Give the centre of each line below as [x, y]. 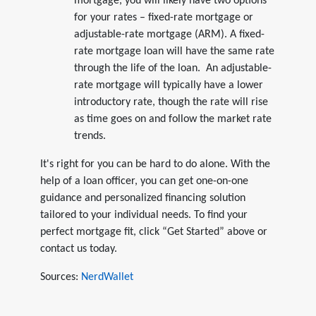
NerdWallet [107, 277]
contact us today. [78, 249]
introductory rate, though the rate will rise [171, 102]
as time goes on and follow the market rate [172, 119]
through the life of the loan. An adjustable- [172, 68]
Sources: [60, 277]
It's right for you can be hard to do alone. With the [155, 164]
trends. [90, 136]
